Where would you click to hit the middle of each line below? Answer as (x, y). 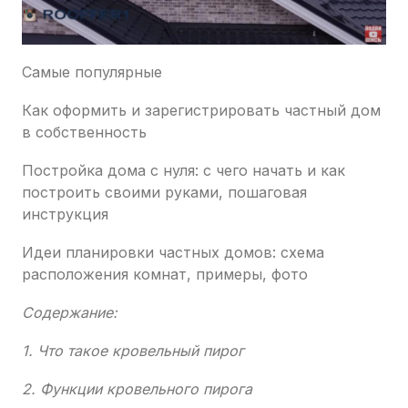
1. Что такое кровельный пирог (133, 351)
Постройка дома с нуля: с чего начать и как (184, 171)
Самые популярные (92, 72)
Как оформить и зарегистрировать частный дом (201, 111)
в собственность (84, 133)
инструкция (65, 214)
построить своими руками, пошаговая (164, 193)
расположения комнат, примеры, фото (165, 275)
